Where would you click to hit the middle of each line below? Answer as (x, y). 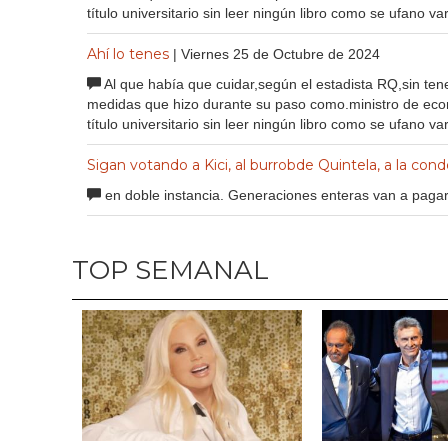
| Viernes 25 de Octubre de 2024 (276, 53)
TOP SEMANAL (170, 269)
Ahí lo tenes (128, 53)
